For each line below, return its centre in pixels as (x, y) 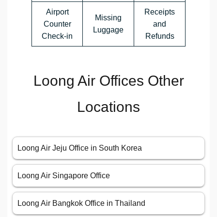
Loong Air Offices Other (108, 81)
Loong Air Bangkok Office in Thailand (81, 203)
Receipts (160, 12)
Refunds (160, 36)
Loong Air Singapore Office (64, 176)
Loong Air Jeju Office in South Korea (80, 148)
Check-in (57, 36)
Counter (57, 24)
